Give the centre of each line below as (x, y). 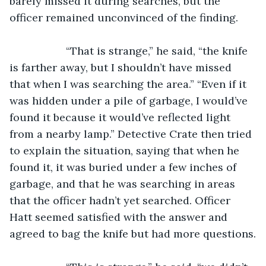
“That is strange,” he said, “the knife (44, 50)
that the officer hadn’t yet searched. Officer (121, 200)
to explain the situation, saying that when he (126, 150)
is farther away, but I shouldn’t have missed (122, 67)
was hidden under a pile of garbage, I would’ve (130, 100)
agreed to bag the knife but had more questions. (133, 233)
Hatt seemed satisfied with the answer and (120, 217)
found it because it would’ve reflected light (121, 117)
